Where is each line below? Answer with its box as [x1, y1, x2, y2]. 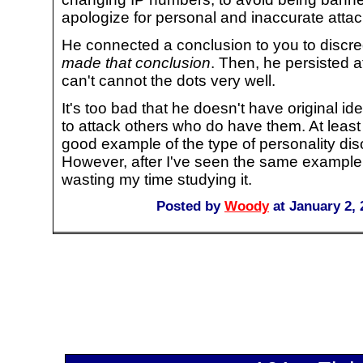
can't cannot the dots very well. [62, 71, 275, 89]
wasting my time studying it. [62, 170, 252, 188]
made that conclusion [62, 53, 211, 71]
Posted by [156, 198, 224, 214]
